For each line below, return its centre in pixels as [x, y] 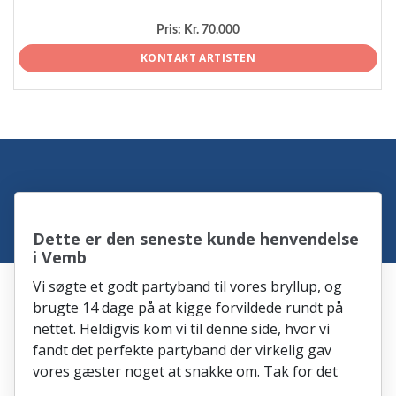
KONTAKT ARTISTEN [198, 57]
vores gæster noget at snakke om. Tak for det [186, 371]
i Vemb [60, 257]
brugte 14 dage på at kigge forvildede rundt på [188, 307]
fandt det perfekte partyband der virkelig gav [183, 350]
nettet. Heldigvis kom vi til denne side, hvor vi [182, 328]
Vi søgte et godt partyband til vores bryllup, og [188, 286]
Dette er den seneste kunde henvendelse [196, 238]
